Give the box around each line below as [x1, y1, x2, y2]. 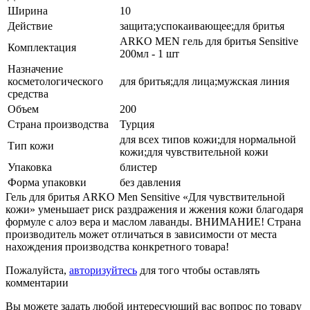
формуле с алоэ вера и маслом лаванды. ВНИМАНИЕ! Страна [6, 215, 301, 228]
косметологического [8, 75, 103, 87]
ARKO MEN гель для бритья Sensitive [120, 35, 298, 47]
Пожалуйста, [6, 264, 69, 276]
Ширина [8, 4, 48, 17]
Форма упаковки [8, 176, 86, 188]
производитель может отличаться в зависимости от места [6, 228, 277, 240]
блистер [120, 161, 157, 173]
